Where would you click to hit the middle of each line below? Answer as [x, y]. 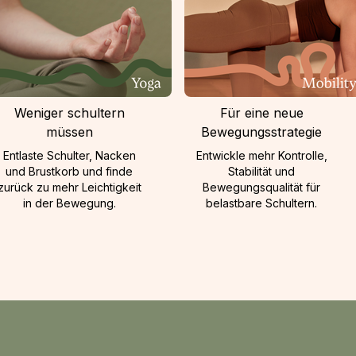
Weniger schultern [69, 113]
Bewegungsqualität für [261, 187]
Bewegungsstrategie [261, 132]
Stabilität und [261, 171]
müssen [69, 132]
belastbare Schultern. [261, 203]
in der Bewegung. [69, 203]
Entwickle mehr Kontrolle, [261, 155]
